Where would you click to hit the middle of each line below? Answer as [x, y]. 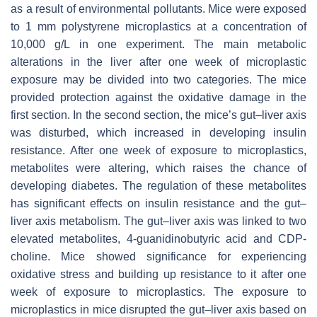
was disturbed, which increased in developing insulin [158, 132]
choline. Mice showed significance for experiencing [158, 256]
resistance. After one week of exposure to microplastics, [158, 150]
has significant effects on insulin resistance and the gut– [158, 203]
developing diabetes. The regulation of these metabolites [158, 185]
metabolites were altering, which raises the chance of [158, 168]
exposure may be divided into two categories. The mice [158, 79]
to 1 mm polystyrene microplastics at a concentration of [158, 26]
